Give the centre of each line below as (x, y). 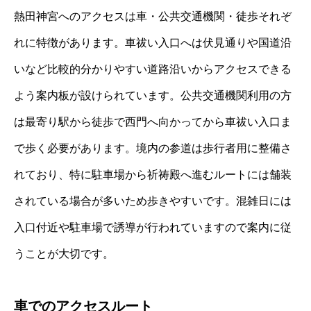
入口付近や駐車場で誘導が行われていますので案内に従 (153, 227)
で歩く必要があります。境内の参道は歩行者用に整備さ (153, 148)
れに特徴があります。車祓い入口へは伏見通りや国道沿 (153, 42)
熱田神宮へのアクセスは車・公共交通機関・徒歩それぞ (153, 16)
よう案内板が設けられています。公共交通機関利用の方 (153, 95)
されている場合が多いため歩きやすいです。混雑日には (153, 201)
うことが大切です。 (64, 253)
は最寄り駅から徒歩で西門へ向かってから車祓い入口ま (153, 121)
